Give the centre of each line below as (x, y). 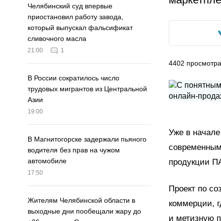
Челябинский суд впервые (70, 6)
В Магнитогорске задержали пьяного (87, 139)
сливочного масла (57, 39)
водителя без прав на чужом (74, 150)
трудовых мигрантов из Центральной (87, 89)
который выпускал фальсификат (80, 28)
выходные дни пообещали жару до (84, 211)
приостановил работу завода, (75, 17)
